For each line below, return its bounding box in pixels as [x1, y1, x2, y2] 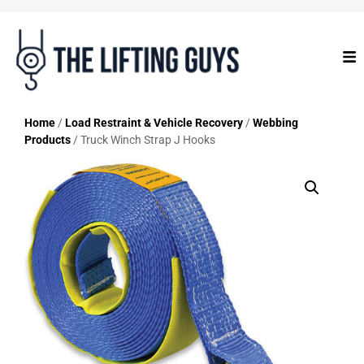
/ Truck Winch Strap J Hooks [71, 132, 215, 146]
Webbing [253, 115, 298, 129]
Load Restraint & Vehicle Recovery [65, 115, 243, 129]
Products [24, 132, 71, 146]
